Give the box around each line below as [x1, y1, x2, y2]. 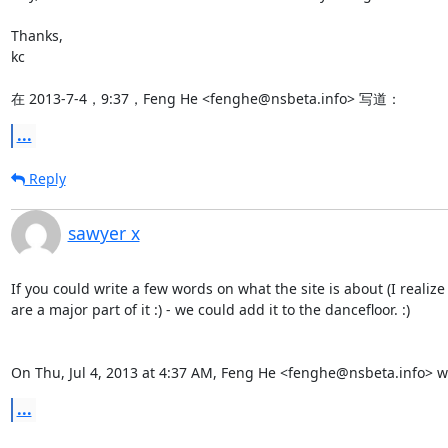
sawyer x [67, 220, 140, 245]
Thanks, [10, 25, 63, 45]
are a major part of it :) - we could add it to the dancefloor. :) [10, 299, 410, 319]
